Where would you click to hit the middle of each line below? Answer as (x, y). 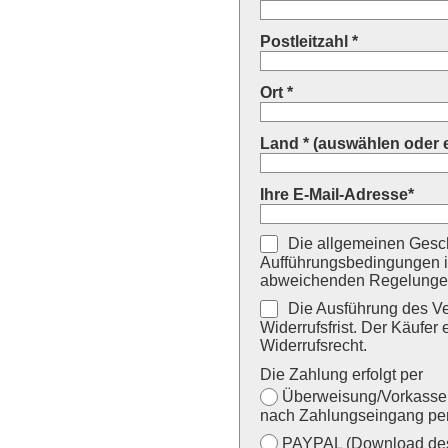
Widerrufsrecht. (313, 345)
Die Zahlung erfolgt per (341, 374)
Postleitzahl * (309, 42)
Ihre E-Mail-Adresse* (337, 194)
